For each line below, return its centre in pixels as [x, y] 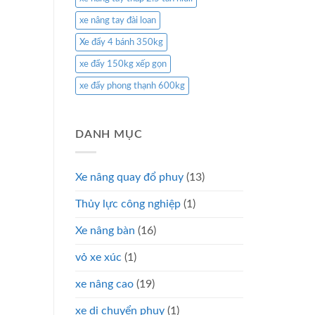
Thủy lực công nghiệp [128, 204]
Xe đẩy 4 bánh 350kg [121, 43]
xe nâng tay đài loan [118, 21]
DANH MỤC [109, 135]
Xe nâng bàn [105, 230]
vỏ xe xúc [98, 257]
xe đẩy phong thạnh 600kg [132, 86]
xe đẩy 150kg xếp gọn [123, 64]
